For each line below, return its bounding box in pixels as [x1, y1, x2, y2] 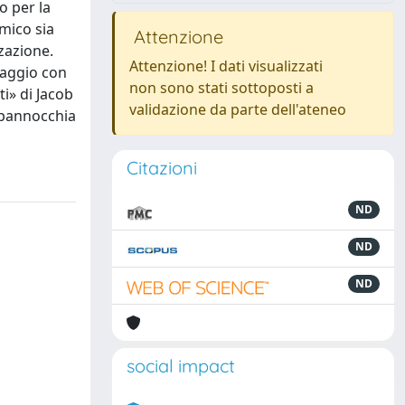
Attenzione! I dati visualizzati [129, 56, 323, 76]
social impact [127, 354, 235, 377]
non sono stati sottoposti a [129, 78, 314, 98]
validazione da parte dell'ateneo [129, 99, 346, 119]
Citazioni [127, 156, 197, 179]
